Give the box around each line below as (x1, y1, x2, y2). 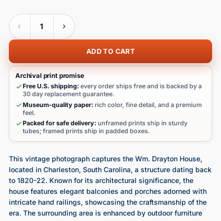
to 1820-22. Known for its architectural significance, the (8, 176, 193, 184)
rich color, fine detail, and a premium (93, 101, 202, 109)
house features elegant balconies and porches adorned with (8, 186, 207, 195)
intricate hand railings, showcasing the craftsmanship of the (8, 197, 207, 206)
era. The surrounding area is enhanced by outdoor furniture (8, 208, 202, 217)
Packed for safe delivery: (22, 119, 96, 127)
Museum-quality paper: (22, 101, 93, 109)
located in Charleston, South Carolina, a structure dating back (8, 165, 212, 174)
